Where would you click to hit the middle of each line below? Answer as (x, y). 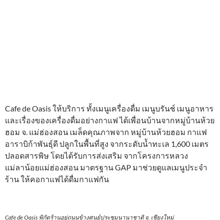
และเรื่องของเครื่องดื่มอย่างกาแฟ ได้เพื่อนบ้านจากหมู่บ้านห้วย (110, 120)
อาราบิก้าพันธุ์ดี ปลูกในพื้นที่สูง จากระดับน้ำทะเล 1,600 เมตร (107, 143)
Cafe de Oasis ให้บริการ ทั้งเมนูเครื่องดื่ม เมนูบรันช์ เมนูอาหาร (109, 108)
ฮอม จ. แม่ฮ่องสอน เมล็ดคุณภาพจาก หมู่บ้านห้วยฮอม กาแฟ (106, 132)
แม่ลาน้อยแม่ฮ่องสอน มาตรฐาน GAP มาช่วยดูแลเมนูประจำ (106, 167)
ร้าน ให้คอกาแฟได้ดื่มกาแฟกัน (57, 179)
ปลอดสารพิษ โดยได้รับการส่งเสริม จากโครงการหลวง (96, 155)
